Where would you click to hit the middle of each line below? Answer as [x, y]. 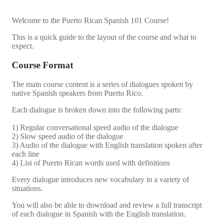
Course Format [42, 65]
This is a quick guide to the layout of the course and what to [104, 37]
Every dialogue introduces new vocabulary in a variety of [100, 179]
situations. [27, 188]
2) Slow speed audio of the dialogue [68, 136]
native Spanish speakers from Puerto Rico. [77, 93]
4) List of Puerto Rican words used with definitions [91, 163]
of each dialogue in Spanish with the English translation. [100, 214]
